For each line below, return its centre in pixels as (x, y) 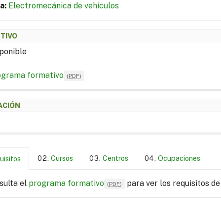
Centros (115, 158)
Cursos (62, 158)
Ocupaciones (179, 158)
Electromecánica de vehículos (64, 6)
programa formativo (66, 183)
